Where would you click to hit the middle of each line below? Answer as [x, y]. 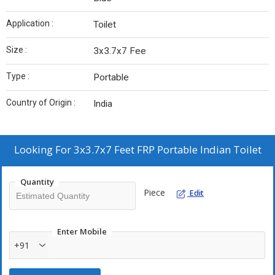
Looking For [44, 150]
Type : [18, 76]
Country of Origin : [41, 103]
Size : [17, 50]
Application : [30, 24]
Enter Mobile [82, 232]
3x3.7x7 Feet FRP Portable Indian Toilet [167, 150]
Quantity [37, 182]
